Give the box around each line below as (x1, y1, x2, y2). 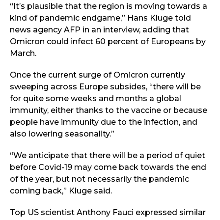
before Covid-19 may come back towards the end (10, 162, 206, 172)
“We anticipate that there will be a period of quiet (10, 150, 205, 160)
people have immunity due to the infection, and (10, 117, 197, 127)
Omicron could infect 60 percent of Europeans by (10, 36, 206, 46)
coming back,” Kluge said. (10, 186, 112, 195)
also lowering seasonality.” (10, 129, 114, 138)
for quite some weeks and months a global (10, 93, 181, 103)
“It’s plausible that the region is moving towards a (10, 1, 207, 11)
